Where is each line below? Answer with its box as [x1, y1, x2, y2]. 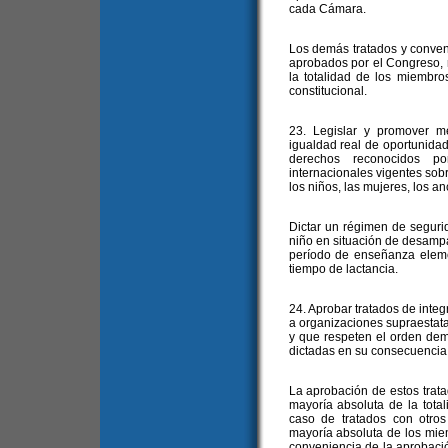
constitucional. [288, 84, 367, 98]
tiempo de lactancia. [288, 262, 398, 276]
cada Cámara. [288, 2, 366, 16]
